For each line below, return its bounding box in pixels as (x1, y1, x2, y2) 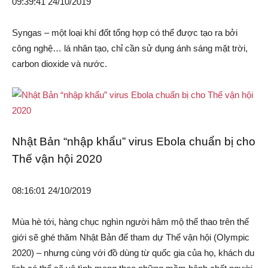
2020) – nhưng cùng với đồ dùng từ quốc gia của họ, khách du (12, 248, 254, 258)
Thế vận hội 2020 (12, 153, 102, 166)
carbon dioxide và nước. (12, 59, 107, 69)
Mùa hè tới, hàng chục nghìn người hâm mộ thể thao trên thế (12, 217, 249, 227)
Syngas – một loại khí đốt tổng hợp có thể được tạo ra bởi (12, 28, 237, 38)
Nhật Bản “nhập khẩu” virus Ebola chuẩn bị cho (12, 135, 255, 148)
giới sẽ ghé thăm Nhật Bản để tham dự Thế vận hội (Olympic (12, 232, 249, 243)
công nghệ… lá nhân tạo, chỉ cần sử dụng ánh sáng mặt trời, (12, 43, 248, 54)
